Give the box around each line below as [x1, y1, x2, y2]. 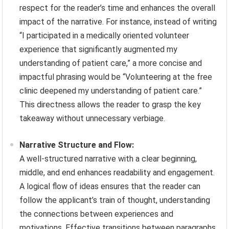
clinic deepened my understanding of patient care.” [19, 85, 202, 96]
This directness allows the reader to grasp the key [19, 99, 201, 109]
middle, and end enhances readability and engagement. [19, 167, 215, 177]
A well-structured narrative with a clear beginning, [19, 153, 197, 164]
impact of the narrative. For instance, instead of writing [19, 16, 217, 27]
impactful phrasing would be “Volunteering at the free [19, 72, 213, 82]
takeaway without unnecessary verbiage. [19, 113, 166, 123]
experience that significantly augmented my [19, 44, 178, 54]
